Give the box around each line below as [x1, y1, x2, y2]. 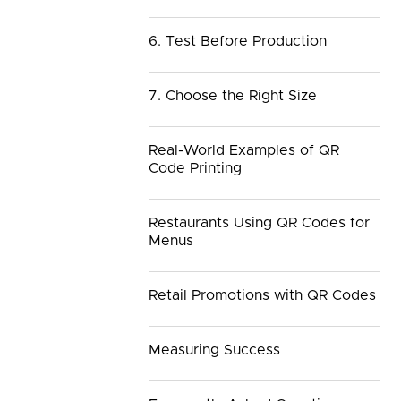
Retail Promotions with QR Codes [149, 288, 376, 303]
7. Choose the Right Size [149, 89, 317, 104]
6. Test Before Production [149, 34, 327, 49]
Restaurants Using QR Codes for [149, 216, 370, 231]
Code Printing [149, 161, 242, 176]
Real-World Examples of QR [149, 143, 339, 158]
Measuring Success [149, 343, 280, 358]
